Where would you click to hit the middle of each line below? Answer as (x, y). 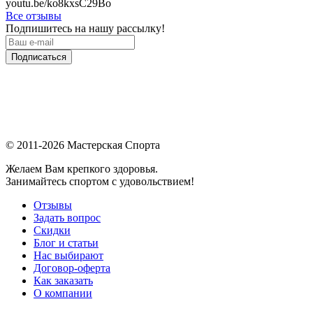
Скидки (52, 230)
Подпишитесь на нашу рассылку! (85, 28)
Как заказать (63, 280)
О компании (63, 293)
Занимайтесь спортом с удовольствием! (100, 181)
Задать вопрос (67, 217)
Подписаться (39, 57)
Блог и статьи (66, 242)
